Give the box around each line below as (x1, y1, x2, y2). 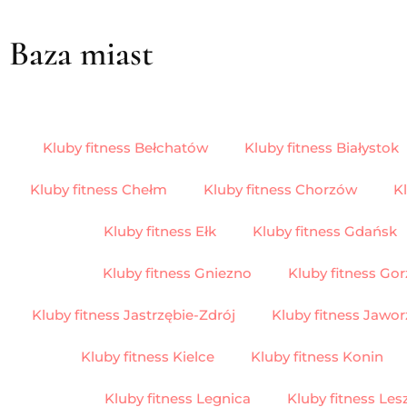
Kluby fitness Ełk (103, 222, 216, 240)
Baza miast (9, 32, 154, 74)
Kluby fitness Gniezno (103, 263, 252, 282)
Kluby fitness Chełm (30, 180, 167, 198)
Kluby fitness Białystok (244, 138, 399, 156)
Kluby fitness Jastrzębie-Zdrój (32, 305, 235, 323)
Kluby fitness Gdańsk (252, 222, 397, 240)
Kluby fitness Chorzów (203, 180, 357, 198)
